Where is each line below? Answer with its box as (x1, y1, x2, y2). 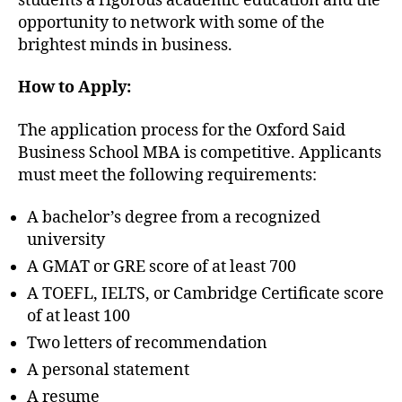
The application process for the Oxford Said (18, 119, 345, 141)
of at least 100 (27, 306, 130, 328)
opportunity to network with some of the (18, 12, 325, 33)
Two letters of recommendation (27, 333, 267, 354)
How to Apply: (18, 77, 131, 99)
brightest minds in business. (18, 34, 232, 56)
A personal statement (27, 360, 189, 381)
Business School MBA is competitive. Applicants (18, 142, 381, 163)
